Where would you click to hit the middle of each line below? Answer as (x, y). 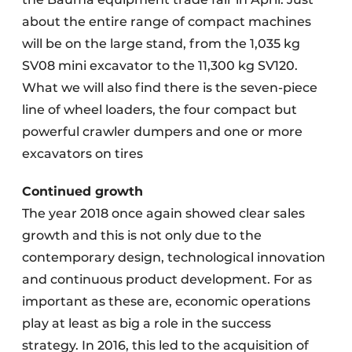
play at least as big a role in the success (147, 323)
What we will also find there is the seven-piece (170, 88)
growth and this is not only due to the (142, 235)
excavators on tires (82, 154)
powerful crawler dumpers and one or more (162, 132)
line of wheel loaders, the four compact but (159, 110)
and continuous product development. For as (167, 279)
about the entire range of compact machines (167, 22)
